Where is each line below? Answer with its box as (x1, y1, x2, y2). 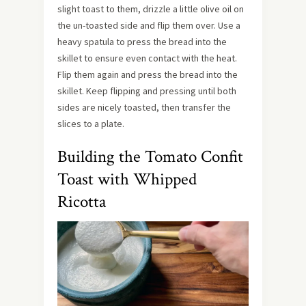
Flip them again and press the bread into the (57, 68, 238, 81)
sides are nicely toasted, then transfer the (57, 100, 231, 113)
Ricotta (57, 190, 106, 213)
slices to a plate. (57, 117, 124, 130)
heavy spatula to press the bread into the (57, 35, 227, 48)
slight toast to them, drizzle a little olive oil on (57, 2, 244, 15)
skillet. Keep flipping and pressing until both (57, 84, 236, 97)
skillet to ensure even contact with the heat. (57, 51, 237, 64)
